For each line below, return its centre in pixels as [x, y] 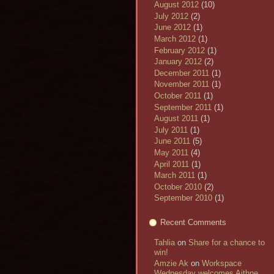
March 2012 [175, 39]
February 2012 [180, 50]
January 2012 [178, 62]
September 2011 [183, 107]
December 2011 [182, 73]
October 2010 [178, 187]
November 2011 [182, 84]
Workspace [222, 264]
